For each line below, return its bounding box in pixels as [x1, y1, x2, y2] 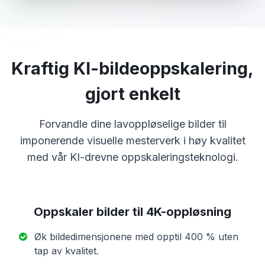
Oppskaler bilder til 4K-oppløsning [34, 205, 231, 219]
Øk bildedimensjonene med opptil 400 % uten [34, 231, 238, 243]
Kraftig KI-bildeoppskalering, [11, 58, 254, 79]
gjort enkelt [85, 83, 180, 105]
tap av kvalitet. [34, 245, 99, 257]
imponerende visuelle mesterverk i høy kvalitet [20, 134, 245, 147]
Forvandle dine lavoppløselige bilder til [38, 118, 227, 131]
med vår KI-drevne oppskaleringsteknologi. [27, 151, 238, 164]
